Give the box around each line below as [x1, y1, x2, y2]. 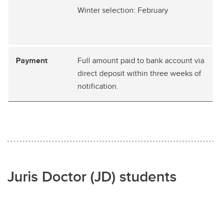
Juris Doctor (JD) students [7, 165, 177, 187]
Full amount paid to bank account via [77, 54, 204, 66]
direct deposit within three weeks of [77, 67, 201, 79]
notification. [77, 80, 118, 92]
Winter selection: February [77, 4, 168, 16]
